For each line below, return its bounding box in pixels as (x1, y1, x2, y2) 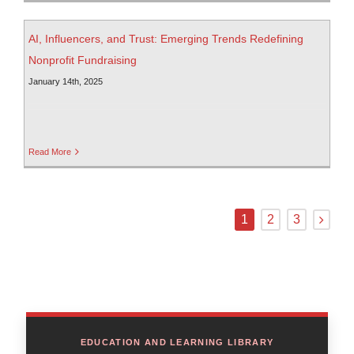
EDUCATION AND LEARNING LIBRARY (80, 337, 274, 348)
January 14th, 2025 (28, 77, 103, 87)
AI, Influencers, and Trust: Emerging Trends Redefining (28, 32, 303, 46)
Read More (28, 147, 71, 157)
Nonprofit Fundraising (28, 54, 137, 67)
